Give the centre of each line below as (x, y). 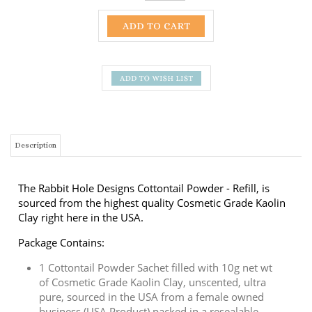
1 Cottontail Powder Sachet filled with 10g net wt (156, 203)
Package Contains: (61, 178)
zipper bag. (65, 262)
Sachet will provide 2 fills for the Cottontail (141, 276)
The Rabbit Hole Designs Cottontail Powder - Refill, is (144, 124)
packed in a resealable (204, 247)
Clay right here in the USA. (81, 153)
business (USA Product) (94, 247)
